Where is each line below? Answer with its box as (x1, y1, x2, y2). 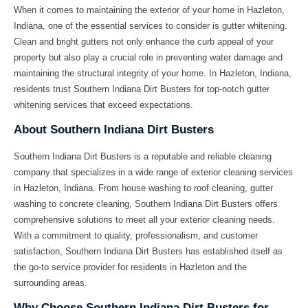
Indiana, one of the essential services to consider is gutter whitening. (14, 20, 287, 31)
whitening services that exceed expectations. (14, 99, 193, 110)
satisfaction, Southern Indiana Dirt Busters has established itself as (14, 245, 283, 256)
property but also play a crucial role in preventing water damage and (14, 52, 283, 63)
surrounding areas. (14, 277, 87, 288)
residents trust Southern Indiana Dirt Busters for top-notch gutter (14, 83, 269, 94)
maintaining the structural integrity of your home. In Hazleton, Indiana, (14, 67, 291, 78)
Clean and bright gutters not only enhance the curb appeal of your (14, 36, 274, 47)
